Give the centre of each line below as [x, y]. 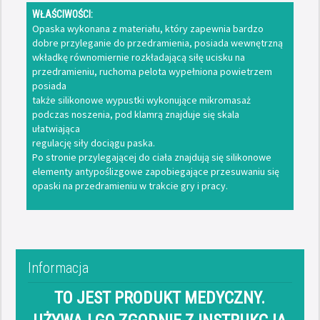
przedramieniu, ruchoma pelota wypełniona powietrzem [152, 72]
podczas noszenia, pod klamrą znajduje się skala [135, 115]
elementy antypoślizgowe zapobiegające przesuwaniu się [155, 172]
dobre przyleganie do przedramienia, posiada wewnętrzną [157, 43]
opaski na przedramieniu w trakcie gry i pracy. [130, 186]
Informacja [59, 267]
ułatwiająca [56, 129]
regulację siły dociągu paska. [93, 143]
